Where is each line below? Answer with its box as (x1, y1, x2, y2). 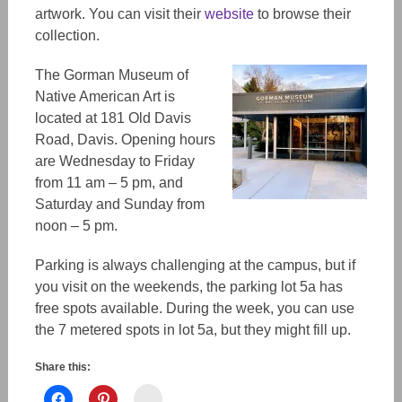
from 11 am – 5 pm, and (34, 175, 183, 190)
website (204, 6, 254, 22)
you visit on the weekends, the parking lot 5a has (34, 279, 343, 294)
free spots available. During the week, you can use (34, 301, 354, 316)
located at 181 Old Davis (34, 110, 191, 126)
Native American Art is (34, 89, 175, 104)
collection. (34, 28, 100, 43)
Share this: (34, 361, 91, 373)
